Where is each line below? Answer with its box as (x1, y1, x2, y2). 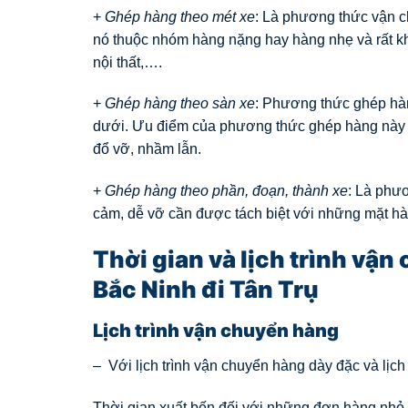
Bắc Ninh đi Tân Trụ (93, 275, 319, 304)
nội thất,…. (93, 54, 162, 70)
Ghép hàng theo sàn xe (105, 96, 255, 112)
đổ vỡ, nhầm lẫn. (93, 141, 201, 158)
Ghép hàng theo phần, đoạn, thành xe (105, 183, 348, 199)
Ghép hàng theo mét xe (105, 8, 255, 25)
